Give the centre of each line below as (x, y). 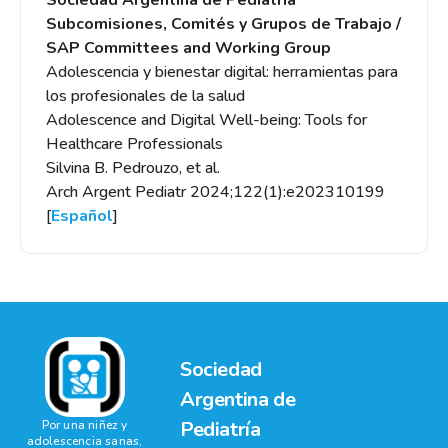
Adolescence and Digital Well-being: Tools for (206, 120)
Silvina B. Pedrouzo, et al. (133, 168)
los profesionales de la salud (145, 96)
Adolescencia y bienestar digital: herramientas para (222, 72)
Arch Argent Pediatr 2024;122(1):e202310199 (215, 192)
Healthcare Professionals (134, 144)
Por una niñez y (84, 425)
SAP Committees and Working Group (188, 48)
